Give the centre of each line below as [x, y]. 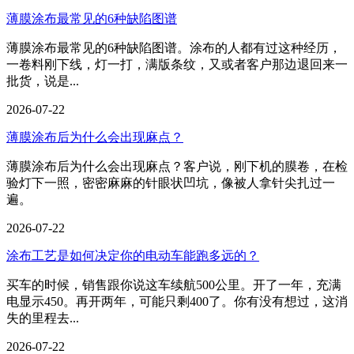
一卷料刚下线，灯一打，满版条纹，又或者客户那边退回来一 [177, 64]
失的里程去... [43, 318]
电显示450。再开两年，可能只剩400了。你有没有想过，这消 [177, 301]
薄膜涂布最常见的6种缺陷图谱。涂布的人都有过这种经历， [174, 48]
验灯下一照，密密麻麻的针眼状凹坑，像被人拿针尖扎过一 [171, 183]
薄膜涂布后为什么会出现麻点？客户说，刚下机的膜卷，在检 [177, 166]
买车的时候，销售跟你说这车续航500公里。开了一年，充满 [174, 285]
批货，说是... [43, 81]
